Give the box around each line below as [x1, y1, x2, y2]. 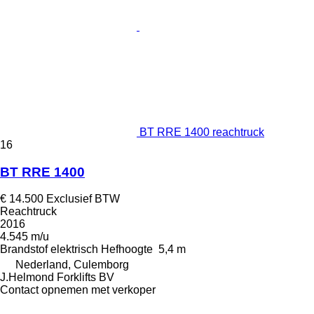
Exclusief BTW [46, 193, 120, 205]
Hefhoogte [101, 243, 153, 256]
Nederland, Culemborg [15, 259, 129, 271]
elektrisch [50, 243, 98, 256]
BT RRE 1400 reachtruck [139, 126, 264, 138]
